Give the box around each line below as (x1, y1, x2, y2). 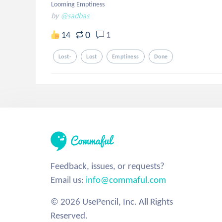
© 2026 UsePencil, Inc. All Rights (51, 196, 173, 207)
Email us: (51, 174, 86, 185)
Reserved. (51, 210, 88, 221)
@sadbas (60, 11, 89, 20)
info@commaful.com (86, 174, 166, 185)
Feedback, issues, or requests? (51, 160, 165, 171)
